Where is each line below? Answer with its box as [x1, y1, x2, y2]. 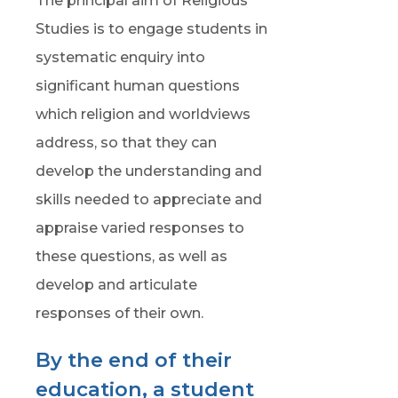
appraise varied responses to [35, 219, 244, 236]
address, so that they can [35, 134, 217, 151]
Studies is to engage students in [35, 20, 267, 37]
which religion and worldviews [35, 106, 251, 123]
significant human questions [35, 77, 240, 94]
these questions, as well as [35, 248, 227, 265]
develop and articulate [35, 276, 197, 293]
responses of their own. [35, 305, 203, 322]
